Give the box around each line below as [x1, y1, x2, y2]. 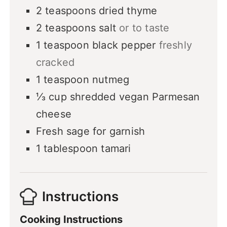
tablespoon [44, 142, 98, 155]
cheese [35, 108, 71, 121]
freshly [159, 39, 192, 52]
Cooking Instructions [19, 213, 123, 226]
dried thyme [99, 5, 158, 17]
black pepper [92, 39, 156, 52]
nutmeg [92, 73, 130, 86]
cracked [35, 56, 75, 69]
